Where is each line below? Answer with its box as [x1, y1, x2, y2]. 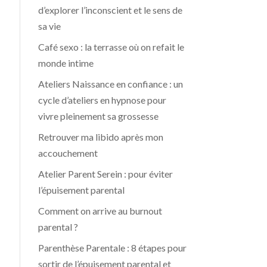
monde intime [38, 57, 94, 69]
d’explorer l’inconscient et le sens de [38, 4, 183, 15]
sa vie [38, 20, 61, 32]
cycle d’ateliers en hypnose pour [38, 94, 167, 105]
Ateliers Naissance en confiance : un [38, 78, 184, 89]
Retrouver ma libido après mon [38, 131, 164, 142]
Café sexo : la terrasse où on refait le [38, 41, 185, 52]
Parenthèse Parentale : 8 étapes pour [38, 242, 187, 253]
